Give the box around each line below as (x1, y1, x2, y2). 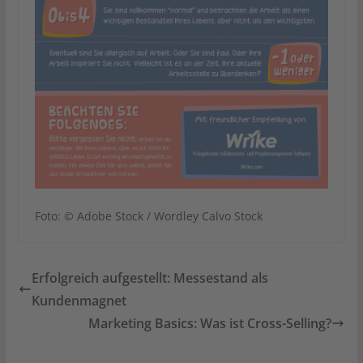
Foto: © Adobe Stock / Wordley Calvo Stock (34, 207, 263, 224)
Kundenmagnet (31, 291, 126, 310)
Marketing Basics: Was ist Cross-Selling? (88, 314, 332, 332)
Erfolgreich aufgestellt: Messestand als (31, 268, 268, 287)
